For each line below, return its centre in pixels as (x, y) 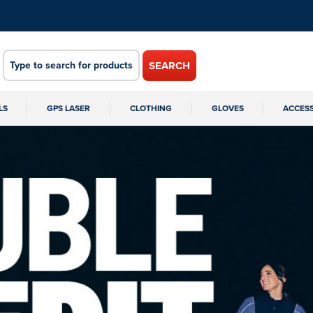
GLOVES (227, 108)
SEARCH (170, 66)
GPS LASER (69, 108)
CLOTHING (151, 108)
